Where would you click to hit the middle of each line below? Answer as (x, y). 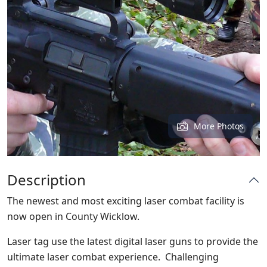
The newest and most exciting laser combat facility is (126, 201)
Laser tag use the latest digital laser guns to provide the (133, 241)
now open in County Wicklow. (73, 216)
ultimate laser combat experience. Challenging (113, 257)
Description (46, 180)
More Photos (219, 126)
